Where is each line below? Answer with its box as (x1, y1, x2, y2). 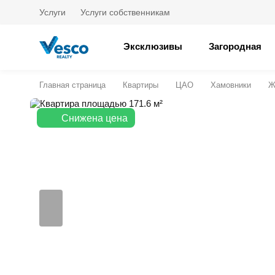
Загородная (209, 41, 261, 52)
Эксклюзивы (123, 41, 182, 52)
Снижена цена (61, 113, 128, 123)
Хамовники (211, 80, 251, 90)
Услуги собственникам (80, 7, 170, 17)
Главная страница (39, 80, 106, 90)
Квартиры (123, 80, 158, 90)
